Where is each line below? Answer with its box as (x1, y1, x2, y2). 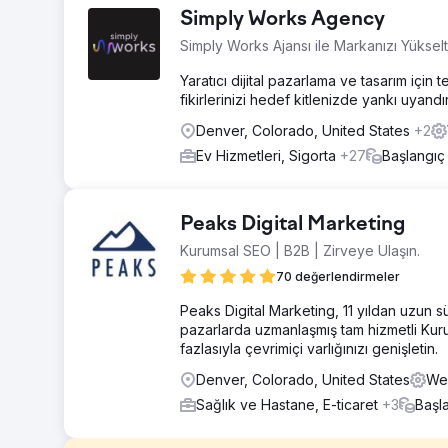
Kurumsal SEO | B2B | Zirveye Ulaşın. (180, 242, 420, 259)
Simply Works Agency (180, 9, 385, 31)
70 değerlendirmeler (276, 269, 400, 284)
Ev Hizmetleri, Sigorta (196, 147, 340, 164)
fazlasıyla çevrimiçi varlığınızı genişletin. (180, 340, 438, 357)
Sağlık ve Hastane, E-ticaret (196, 396, 382, 413)
